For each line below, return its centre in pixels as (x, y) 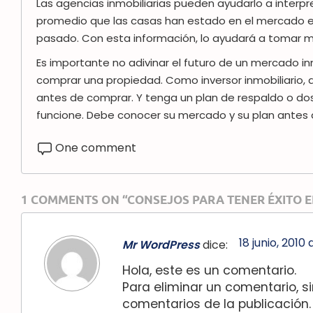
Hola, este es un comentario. (209, 270)
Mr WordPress (161, 245)
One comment (95, 147)
